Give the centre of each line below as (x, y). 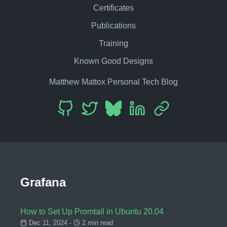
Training (113, 43)
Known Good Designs (113, 61)
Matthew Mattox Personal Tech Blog (113, 82)
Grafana (43, 182)
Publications (113, 25)
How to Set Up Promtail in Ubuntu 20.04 (92, 212)
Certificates (113, 8)
